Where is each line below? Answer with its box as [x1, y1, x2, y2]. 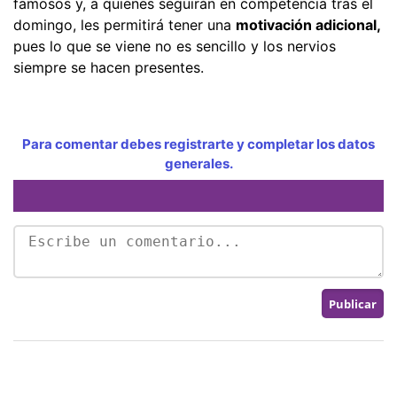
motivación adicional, [236, 15, 380, 34]
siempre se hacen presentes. [13, 58, 204, 76]
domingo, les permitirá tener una [13, 15, 236, 34]
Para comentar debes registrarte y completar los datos [22, 135, 375, 152]
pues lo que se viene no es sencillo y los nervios [13, 36, 336, 55]
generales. [164, 154, 233, 172]
